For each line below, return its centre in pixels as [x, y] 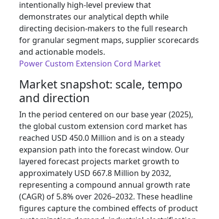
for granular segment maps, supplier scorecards [109, 40]
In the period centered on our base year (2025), [106, 115]
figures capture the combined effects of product [109, 208]
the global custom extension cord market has [103, 126]
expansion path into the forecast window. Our [104, 150]
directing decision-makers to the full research [103, 29]
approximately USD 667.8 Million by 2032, [95, 173]
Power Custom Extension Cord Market [90, 64]
